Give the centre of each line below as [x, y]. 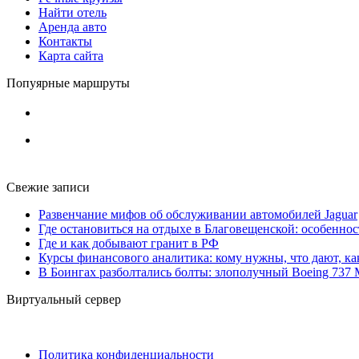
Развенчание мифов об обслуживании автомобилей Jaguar [198, 214]
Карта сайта [71, 55]
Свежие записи [48, 187]
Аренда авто [73, 26]
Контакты [65, 41]
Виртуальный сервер [64, 299]
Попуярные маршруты [68, 83]
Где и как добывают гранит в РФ [129, 243]
